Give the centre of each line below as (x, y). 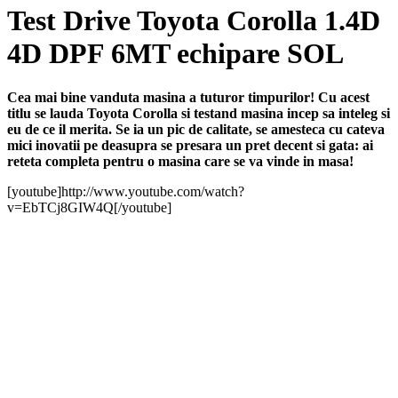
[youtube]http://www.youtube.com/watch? (126, 191)
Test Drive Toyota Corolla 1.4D (194, 21)
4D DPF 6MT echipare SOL (175, 54)
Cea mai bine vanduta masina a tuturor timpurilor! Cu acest (188, 97)
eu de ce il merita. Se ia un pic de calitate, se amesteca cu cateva (196, 129)
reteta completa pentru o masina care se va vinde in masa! (180, 161)
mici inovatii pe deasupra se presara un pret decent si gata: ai (190, 145)
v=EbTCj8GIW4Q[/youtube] (89, 207)
